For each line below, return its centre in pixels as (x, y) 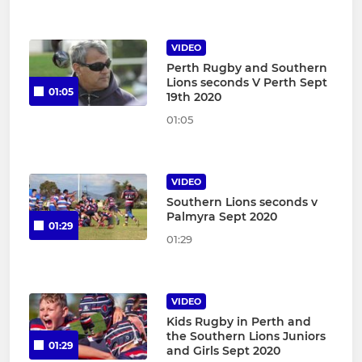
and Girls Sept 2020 (223, 351)
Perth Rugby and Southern (246, 68)
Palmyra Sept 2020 (221, 217)
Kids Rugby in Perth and (238, 322)
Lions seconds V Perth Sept (246, 83)
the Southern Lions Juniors (246, 337)
